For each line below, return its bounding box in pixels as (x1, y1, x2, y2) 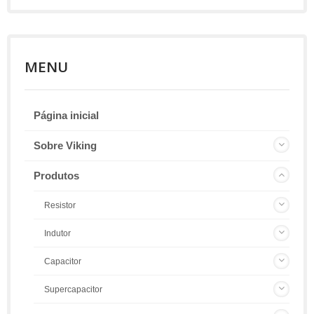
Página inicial (34, 109, 99, 122)
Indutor (44, 228, 71, 239)
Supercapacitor (44, 285, 102, 295)
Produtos (34, 170, 79, 182)
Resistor (44, 200, 76, 211)
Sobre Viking (34, 139, 97, 152)
